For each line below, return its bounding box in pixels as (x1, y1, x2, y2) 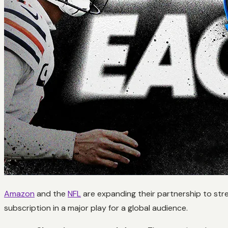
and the (35, 188, 68, 199)
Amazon (4, 188, 35, 199)
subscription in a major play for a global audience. (4, 202, 188, 213)
